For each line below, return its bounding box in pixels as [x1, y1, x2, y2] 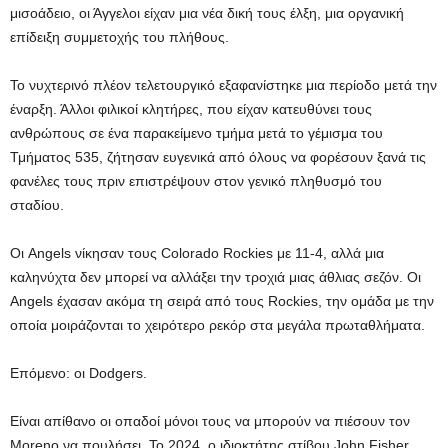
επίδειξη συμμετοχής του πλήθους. [10, 29, 229, 45]
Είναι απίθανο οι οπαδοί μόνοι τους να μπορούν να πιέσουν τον [10, 413, 410, 429]
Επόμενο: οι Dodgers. [10, 365, 147, 381]
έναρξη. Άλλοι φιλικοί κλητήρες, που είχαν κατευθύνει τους [10, 101, 372, 117]
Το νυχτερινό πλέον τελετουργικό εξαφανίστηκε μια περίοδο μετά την [10, 77, 437, 93]
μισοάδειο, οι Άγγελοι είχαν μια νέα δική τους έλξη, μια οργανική [10, 5, 404, 21]
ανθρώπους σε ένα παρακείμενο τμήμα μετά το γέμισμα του [10, 125, 383, 141]
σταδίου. [10, 197, 64, 213]
